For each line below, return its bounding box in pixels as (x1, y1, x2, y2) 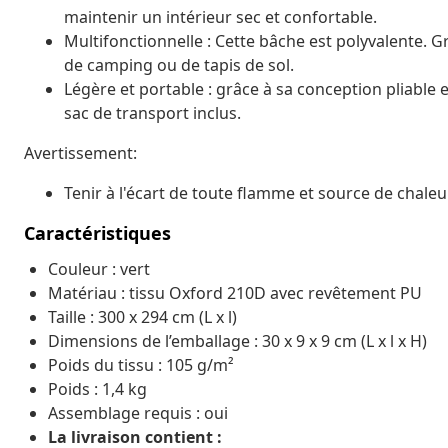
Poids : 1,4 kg (48, 377, 147, 400)
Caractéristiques (24, 220, 171, 245)
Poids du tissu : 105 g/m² (48, 353, 234, 376)
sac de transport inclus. (64, 101, 241, 124)
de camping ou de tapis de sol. (64, 53, 294, 76)
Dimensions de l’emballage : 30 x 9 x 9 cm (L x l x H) (48, 329, 427, 352)
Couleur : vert (48, 257, 150, 280)
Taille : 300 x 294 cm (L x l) (48, 305, 237, 328)
